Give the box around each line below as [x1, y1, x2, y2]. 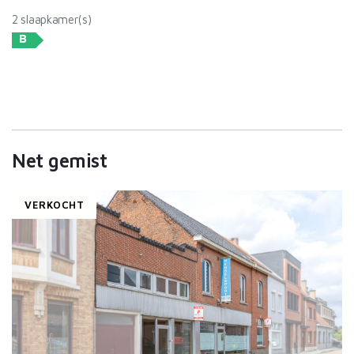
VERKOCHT [24, 198, 85, 211]
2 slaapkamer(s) [12, 13, 92, 26]
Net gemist [12, 149, 107, 171]
